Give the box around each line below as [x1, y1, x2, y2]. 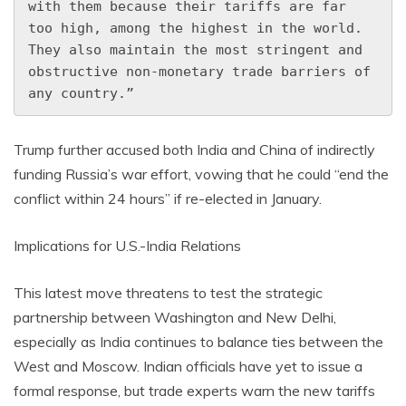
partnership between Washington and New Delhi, [14, 308, 336, 326]
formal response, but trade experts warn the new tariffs [14, 382, 375, 400]
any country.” [28, 85, 134, 101]
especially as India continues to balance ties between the [14, 333, 383, 351]
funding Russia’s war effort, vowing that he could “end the [14, 165, 389, 183]
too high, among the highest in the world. [28, 20, 362, 36]
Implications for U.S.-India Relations [14, 237, 241, 255]
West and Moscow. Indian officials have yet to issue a [14, 357, 362, 375]
